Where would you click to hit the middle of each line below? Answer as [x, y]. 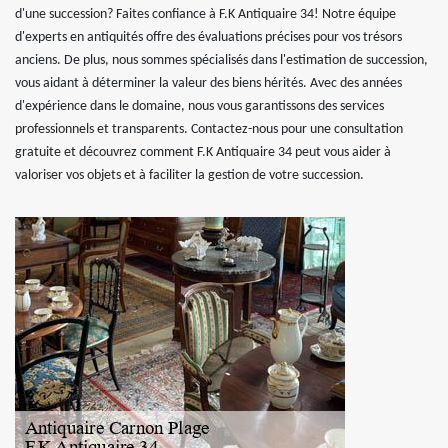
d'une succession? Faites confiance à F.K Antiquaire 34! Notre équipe [205, 14]
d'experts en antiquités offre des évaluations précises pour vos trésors [208, 37]
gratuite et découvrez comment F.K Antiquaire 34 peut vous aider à [203, 152]
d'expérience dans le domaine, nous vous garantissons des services [199, 106]
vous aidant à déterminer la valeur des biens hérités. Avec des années [208, 83]
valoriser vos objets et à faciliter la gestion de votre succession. [189, 175]
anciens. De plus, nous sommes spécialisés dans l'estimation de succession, [221, 60]
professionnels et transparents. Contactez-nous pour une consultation [209, 129]
